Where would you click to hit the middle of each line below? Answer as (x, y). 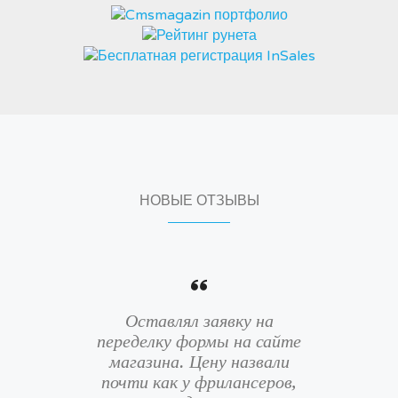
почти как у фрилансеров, (199, 382)
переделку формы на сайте (199, 341)
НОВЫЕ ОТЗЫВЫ (199, 200)
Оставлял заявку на (199, 320)
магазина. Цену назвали (199, 361)
